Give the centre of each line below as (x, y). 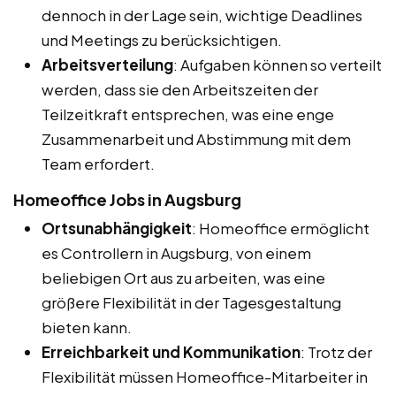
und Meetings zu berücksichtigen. (162, 39)
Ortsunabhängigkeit (117, 228)
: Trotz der (336, 351)
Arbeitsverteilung (107, 64)
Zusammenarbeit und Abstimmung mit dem (196, 138)
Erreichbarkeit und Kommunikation (171, 351)
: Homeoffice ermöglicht (281, 228)
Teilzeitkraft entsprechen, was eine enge (188, 114)
